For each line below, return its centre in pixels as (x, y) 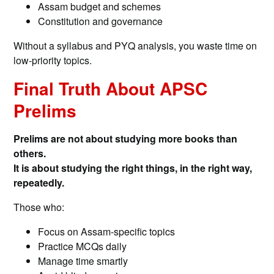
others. (30, 154)
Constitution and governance (101, 21)
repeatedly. (39, 183)
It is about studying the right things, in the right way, (133, 168)
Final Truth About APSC (111, 89)
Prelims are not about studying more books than (126, 139)
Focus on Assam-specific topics (107, 232)
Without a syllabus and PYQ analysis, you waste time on (135, 46)
